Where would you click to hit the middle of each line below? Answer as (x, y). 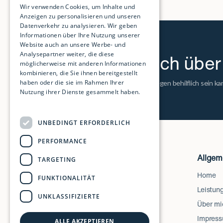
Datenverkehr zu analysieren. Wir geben (79, 26)
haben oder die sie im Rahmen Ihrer (72, 82)
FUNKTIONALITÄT (67, 178)
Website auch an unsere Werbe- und (73, 45)
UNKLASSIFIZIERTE (69, 196)
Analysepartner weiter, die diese (67, 54)
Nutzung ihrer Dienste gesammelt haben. (80, 92)
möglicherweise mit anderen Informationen (83, 63)
